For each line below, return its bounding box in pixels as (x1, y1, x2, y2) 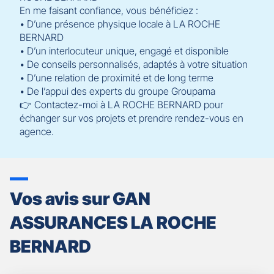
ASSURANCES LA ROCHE (10, 212, 217, 233)
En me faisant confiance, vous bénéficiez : (20, 4, 198, 17)
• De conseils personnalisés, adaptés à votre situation (20, 58, 248, 70)
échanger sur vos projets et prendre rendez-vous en (20, 112, 243, 124)
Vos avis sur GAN (10, 188, 150, 209)
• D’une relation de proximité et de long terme (20, 72, 213, 84)
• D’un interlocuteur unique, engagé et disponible (20, 45, 229, 57)
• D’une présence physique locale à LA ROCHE (20, 18, 220, 30)
